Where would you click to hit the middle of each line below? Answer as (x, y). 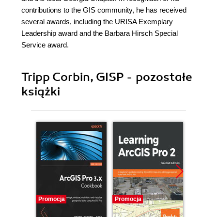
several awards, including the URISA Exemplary (97, 22)
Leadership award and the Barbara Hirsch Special (100, 33)
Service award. (45, 45)
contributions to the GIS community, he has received (104, 10)
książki (41, 92)
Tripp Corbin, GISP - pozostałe (107, 77)
